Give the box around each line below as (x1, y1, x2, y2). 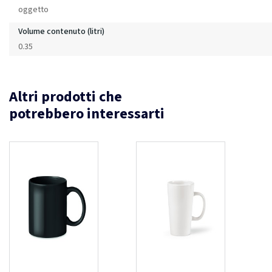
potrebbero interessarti (9, 103, 165, 124)
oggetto (18, 3, 49, 16)
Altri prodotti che (9, 86, 122, 107)
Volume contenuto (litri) (18, 25, 104, 38)
